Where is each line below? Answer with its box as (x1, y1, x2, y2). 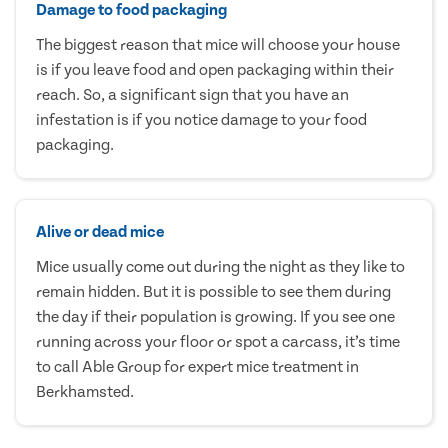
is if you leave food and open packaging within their (36, 60, 394, 79)
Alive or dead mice (36, 222, 164, 241)
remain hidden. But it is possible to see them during (36, 282, 391, 301)
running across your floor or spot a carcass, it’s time (36, 332, 400, 351)
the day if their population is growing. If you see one (36, 307, 395, 326)
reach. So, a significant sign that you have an (36, 85, 349, 104)
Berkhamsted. (36, 382, 134, 401)
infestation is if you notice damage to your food (36, 110, 367, 129)
